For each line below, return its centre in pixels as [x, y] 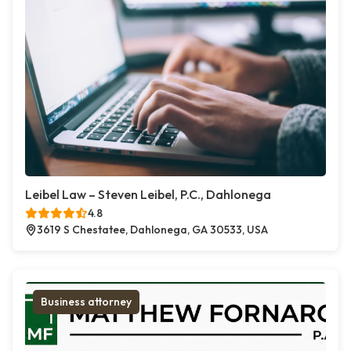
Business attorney [86, 302]
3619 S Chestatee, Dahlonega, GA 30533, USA [152, 230]
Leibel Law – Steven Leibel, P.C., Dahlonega [148, 195]
